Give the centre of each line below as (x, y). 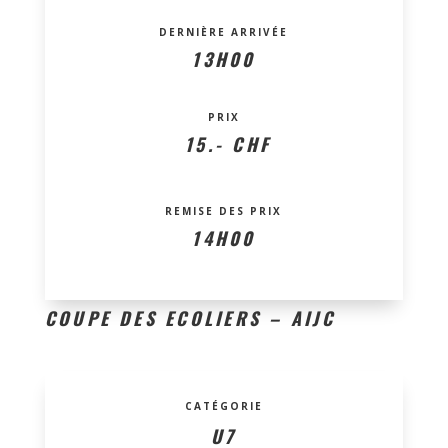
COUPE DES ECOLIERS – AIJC (189, 317)
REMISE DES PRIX (224, 210)
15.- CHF (224, 143)
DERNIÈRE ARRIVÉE (224, 31)
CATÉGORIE (223, 405)
